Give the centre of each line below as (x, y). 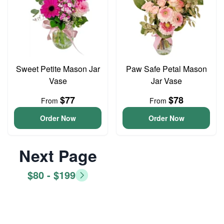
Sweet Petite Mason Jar (58, 69)
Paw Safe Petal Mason (166, 69)
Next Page (58, 155)
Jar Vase (166, 81)
